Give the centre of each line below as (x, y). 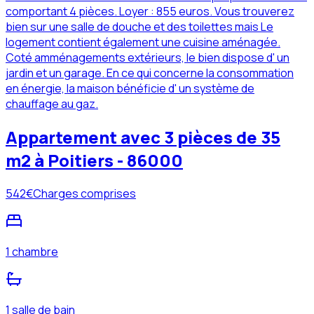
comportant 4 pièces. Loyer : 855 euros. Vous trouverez (150, 11)
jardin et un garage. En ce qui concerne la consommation (150, 73)
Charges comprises (84, 193)
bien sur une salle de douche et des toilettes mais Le (139, 27)
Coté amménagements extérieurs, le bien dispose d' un (148, 57)
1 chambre (32, 251)
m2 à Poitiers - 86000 (94, 160)
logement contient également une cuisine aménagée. (143, 42)
